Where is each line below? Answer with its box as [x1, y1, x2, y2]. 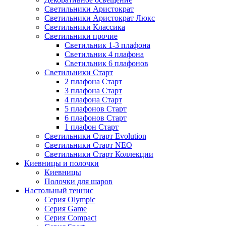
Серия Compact [44, 213, 96, 222]
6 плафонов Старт [65, 114, 127, 123]
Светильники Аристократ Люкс [44, 14, 155, 23]
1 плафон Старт [65, 123, 119, 132]
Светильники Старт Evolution [44, 132, 146, 141]
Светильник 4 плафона [65, 50, 144, 59]
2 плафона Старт [65, 77, 122, 86]
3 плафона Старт [65, 86, 122, 95]
